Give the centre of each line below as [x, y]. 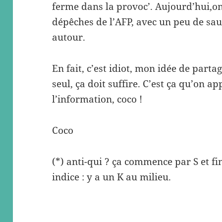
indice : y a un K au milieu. [112, 177]
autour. [69, 37]
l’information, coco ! [97, 99]
